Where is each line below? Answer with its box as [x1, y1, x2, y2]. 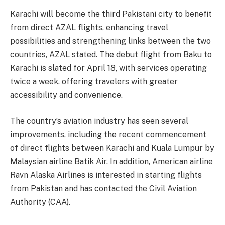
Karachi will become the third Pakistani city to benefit [10, 9, 212, 19]
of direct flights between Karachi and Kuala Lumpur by [10, 143, 214, 153]
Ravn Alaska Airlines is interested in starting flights [10, 170, 202, 180]
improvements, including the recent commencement [10, 130, 206, 140]
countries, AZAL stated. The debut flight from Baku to [10, 49, 212, 59]
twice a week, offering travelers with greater [10, 76, 178, 86]
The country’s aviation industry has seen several [10, 116, 188, 126]
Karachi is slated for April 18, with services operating [10, 63, 207, 73]
